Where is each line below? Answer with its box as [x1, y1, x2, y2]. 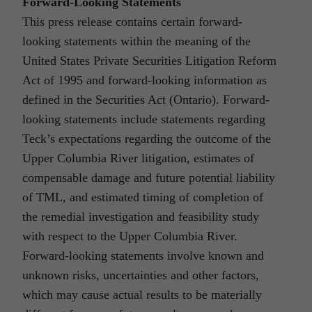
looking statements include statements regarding [22, 112, 265, 127]
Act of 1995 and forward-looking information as [22, 73, 267, 88]
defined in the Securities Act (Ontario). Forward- [22, 93, 270, 107]
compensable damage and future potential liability [22, 171, 275, 185]
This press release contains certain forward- [22, 15, 242, 29]
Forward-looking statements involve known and [22, 249, 264, 263]
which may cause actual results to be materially [22, 288, 262, 302]
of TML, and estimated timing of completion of [22, 190, 263, 205]
